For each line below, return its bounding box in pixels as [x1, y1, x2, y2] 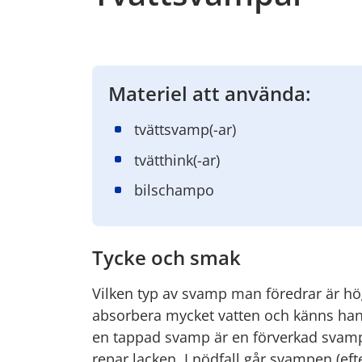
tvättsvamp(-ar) [134, 120, 236, 139]
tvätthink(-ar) [134, 149, 220, 170]
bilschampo [134, 180, 214, 200]
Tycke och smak [92, 243, 241, 271]
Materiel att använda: [108, 80, 311, 107]
